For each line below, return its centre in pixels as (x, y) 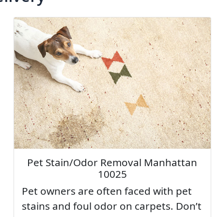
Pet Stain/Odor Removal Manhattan (112, 162)
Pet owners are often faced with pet (107, 191)
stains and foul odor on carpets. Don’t (111, 206)
